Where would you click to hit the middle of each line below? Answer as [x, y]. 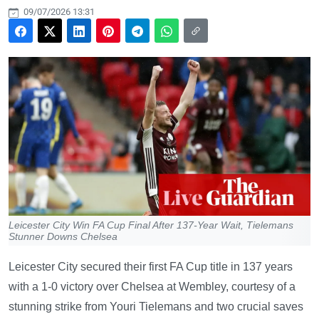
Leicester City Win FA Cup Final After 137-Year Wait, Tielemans [151, 225]
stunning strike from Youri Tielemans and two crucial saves [156, 306]
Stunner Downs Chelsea [63, 236]
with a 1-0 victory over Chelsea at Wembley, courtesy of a [152, 286]
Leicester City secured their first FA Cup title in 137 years [151, 266]
